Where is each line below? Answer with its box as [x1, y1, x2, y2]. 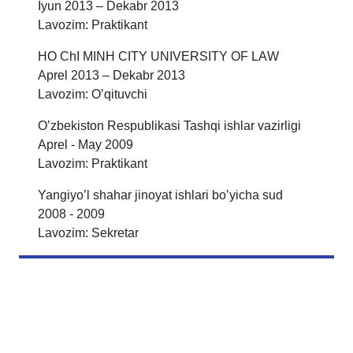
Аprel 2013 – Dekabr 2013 [38, 69, 185, 83]
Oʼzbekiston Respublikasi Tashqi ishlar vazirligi [38, 119, 304, 133]
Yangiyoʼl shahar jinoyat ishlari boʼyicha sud [38, 188, 286, 203]
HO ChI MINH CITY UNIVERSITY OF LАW [38, 50, 282, 64]
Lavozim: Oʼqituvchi [38, 87, 147, 102]
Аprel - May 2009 [38, 138, 133, 152]
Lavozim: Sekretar [38, 226, 139, 240]
